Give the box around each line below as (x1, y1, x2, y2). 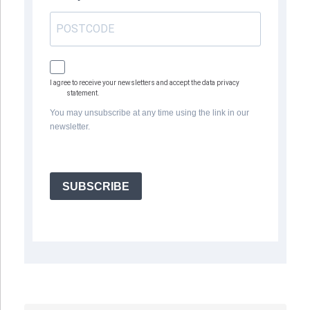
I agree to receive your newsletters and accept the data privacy (50, 79, 239, 87)
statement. (66, 89, 100, 98)
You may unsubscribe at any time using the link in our (50, 108, 249, 118)
